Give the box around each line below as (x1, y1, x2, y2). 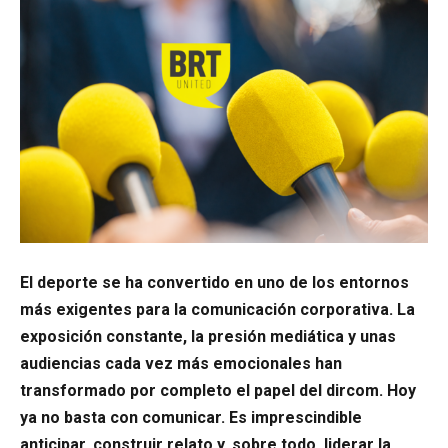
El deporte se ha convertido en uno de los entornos (20, 272, 409, 292)
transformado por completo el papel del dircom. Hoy (20, 380, 416, 400)
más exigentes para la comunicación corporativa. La (20, 299, 415, 319)
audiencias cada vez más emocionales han (20, 353, 342, 373)
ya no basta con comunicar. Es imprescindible (20, 407, 362, 427)
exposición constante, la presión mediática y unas (20, 326, 396, 346)
